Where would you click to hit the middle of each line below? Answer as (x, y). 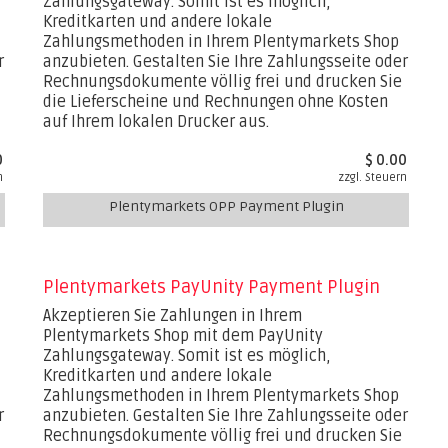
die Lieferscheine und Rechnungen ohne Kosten (216, 102)
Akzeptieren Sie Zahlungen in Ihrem (173, 316)
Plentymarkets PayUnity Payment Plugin (212, 287)
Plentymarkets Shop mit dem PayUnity (183, 336)
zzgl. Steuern (373, 177)
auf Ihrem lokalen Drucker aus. (156, 122)
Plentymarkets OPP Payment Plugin (226, 206)
